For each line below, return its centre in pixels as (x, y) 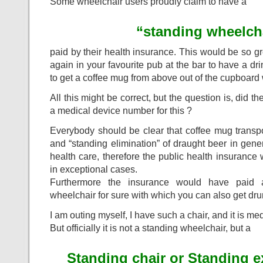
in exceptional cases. (94, 169)
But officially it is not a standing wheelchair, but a (150, 228)
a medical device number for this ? (121, 110)
